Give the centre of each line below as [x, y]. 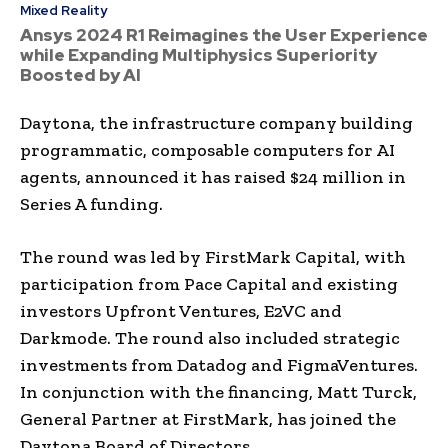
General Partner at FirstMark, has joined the [208, 418]
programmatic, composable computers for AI [207, 149]
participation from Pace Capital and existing [209, 283]
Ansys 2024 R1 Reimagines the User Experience [224, 34]
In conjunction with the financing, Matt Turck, [218, 391]
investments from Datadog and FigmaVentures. [219, 364]
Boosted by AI [80, 74]
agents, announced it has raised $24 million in [213, 176]
